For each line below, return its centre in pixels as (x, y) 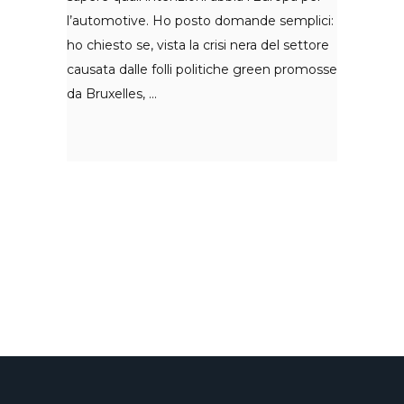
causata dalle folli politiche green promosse (202, 69)
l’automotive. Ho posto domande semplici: (200, 20)
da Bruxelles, (108, 93)
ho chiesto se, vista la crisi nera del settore (198, 45)
